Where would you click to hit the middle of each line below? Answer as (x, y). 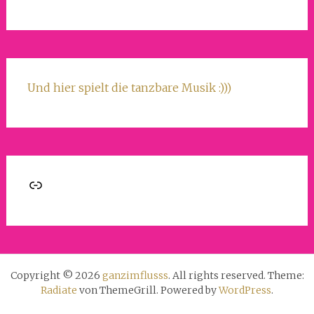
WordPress (245, 291)
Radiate (59, 291)
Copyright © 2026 (56, 276)
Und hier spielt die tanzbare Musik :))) (129, 88)
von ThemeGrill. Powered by (148, 291)
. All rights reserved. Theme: (236, 276)
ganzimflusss (135, 276)
